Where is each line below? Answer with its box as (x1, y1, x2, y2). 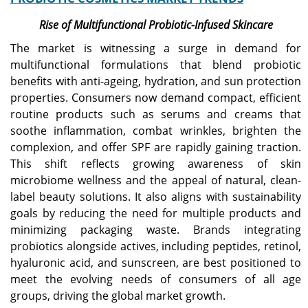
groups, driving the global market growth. (10, 288, 225, 304)
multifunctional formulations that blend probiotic (10, 57, 301, 73)
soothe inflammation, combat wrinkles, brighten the (10, 123, 301, 139)
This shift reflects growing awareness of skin (10, 156, 301, 172)
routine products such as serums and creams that (10, 107, 301, 122)
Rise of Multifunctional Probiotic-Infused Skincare (38, 17, 273, 33)
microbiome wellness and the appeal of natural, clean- (10, 173, 301, 188)
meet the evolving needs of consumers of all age (10, 272, 301, 287)
